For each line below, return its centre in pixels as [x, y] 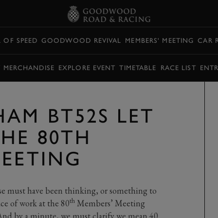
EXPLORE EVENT [87, 68]
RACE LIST [178, 68]
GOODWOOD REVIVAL [82, 40]
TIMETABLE [138, 68]
